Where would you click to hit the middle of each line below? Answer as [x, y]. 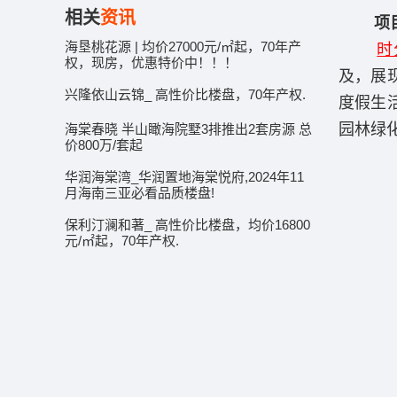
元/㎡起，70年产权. [122, 239]
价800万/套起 [104, 144]
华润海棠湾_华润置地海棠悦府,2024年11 [184, 177]
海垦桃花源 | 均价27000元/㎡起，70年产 [183, 47]
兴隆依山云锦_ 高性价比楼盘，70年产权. [185, 94]
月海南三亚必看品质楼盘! [140, 191]
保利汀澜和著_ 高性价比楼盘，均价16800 [187, 225]
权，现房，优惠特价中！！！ [151, 61]
